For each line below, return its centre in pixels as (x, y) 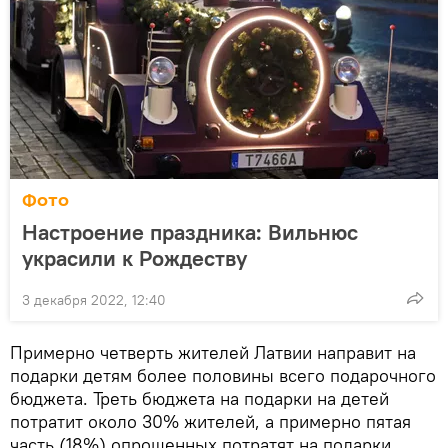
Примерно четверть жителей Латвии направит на (213, 352)
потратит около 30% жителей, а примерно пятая (210, 421)
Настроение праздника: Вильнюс (190, 232)
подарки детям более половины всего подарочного (223, 375)
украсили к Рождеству (134, 258)
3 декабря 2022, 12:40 (94, 300)
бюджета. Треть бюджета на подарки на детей (199, 398)
